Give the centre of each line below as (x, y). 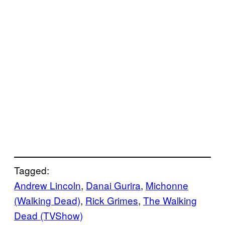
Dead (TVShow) (48, 215)
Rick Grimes (112, 200)
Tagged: (32, 170)
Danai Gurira (113, 185)
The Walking (170, 200)
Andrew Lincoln (47, 185)
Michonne (167, 185)
